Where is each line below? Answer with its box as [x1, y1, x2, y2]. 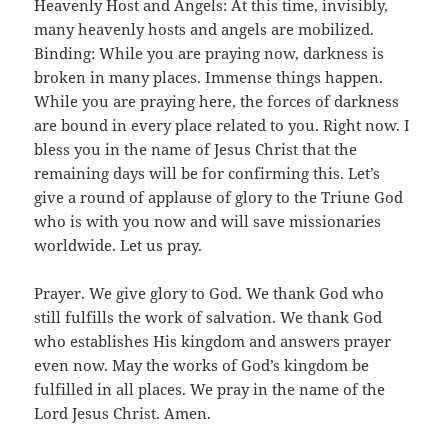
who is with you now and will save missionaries [34, 210, 382, 231]
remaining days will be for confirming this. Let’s [34, 162, 381, 183]
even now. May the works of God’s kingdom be [34, 354, 370, 375]
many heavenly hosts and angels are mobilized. [34, 18, 375, 39]
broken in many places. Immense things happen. [34, 66, 384, 87]
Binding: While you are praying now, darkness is [34, 42, 385, 63]
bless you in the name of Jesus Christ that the [34, 138, 358, 159]
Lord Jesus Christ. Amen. [34, 402, 212, 423]
